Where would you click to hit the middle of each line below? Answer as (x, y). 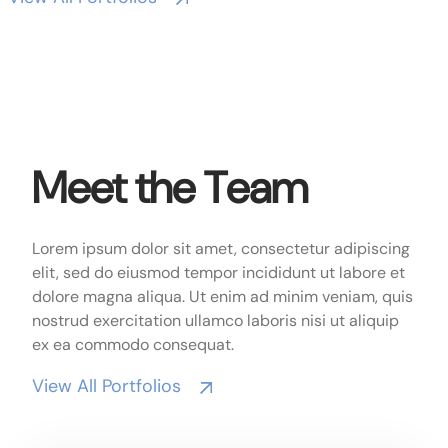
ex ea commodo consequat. (133, 344)
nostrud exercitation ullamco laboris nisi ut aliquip (215, 320)
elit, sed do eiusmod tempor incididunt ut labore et (218, 272)
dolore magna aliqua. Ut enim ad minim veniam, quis (222, 296)
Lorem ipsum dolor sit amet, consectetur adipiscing (221, 248)
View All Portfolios (106, 385)
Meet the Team (170, 187)
